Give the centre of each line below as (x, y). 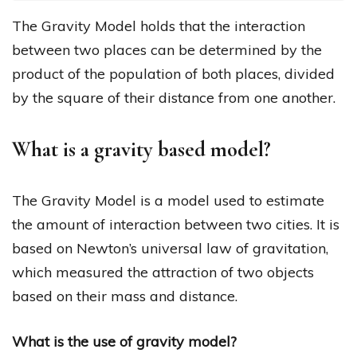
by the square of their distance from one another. (174, 98)
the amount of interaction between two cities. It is (176, 225)
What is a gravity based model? (141, 150)
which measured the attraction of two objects (163, 273)
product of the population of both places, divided (173, 74)
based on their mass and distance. (125, 296)
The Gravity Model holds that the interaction (159, 26)
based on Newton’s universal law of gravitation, (170, 249)
